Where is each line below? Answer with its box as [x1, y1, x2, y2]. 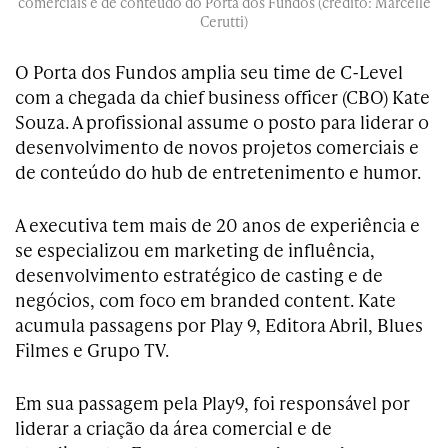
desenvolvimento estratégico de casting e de [15, 261, 383, 287]
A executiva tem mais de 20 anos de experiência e [15, 211, 420, 237]
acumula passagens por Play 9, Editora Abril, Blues [15, 311, 423, 337]
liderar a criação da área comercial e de [15, 414, 332, 440]
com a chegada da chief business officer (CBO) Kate [15, 83, 430, 109]
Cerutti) [200, 11, 248, 31]
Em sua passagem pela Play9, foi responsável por [15, 389, 410, 415]
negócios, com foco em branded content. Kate [15, 286, 396, 312]
